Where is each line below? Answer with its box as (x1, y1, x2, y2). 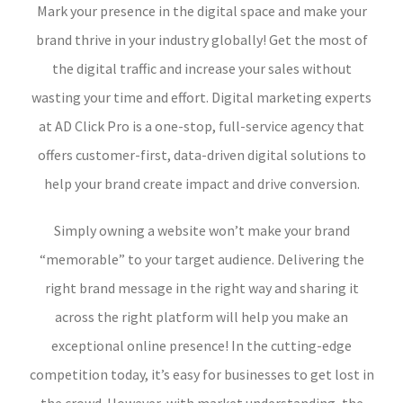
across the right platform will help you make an (55, 308, 348, 327)
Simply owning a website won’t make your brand (53, 221, 350, 240)
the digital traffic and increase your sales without (51, 59, 352, 78)
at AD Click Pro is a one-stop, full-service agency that (39, 117, 364, 136)
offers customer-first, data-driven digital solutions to (37, 146, 366, 165)
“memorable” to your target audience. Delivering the (39, 250, 364, 269)
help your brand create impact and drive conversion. (43, 175, 360, 193)
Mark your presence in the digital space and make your (36, 2, 367, 21)
